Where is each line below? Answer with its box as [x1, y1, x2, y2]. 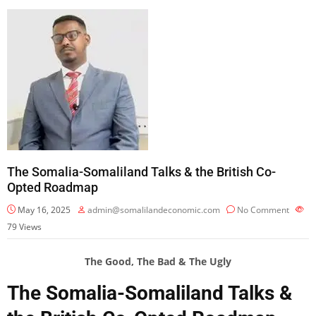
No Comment [237, 203, 289, 216]
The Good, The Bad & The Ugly [85, 254, 231, 268]
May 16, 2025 [16, 203, 71, 216]
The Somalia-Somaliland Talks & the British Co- [7, 164, 276, 179]
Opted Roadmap [7, 179, 98, 195]
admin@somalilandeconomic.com [87, 203, 220, 216]
